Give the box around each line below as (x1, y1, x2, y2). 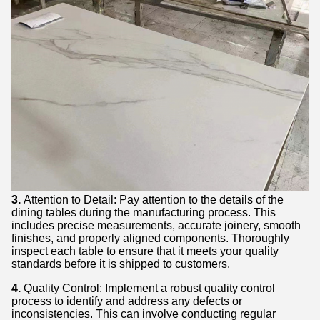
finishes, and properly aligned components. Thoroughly (11, 232, 289, 244)
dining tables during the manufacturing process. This (11, 206, 276, 219)
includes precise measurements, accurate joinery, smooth (11, 219, 301, 231)
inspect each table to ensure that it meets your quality (11, 245, 279, 257)
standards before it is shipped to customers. (11, 258, 230, 270)
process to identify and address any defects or (11, 295, 242, 307)
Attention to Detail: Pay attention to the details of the (24, 194, 284, 206)
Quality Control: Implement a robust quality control (21, 282, 275, 294)
